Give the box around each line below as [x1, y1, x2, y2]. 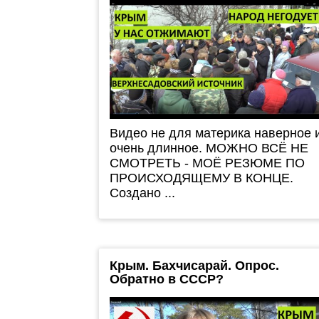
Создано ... [109, 185, 175, 200]
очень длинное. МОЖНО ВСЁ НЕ [109, 140, 308, 155]
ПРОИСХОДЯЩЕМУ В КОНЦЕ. [109, 170, 293, 185]
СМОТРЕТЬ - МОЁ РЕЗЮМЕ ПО [109, 155, 305, 170]
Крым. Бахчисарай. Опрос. [109, 258, 279, 273]
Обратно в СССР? [109, 271, 224, 286]
